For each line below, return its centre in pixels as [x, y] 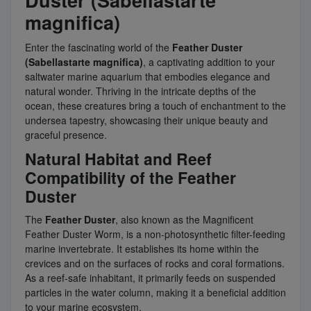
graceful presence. [66, 135]
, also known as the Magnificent [184, 220]
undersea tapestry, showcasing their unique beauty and [146, 120]
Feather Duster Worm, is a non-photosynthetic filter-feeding [155, 234]
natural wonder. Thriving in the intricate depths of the [141, 91]
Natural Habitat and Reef [118, 159]
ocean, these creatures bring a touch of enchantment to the [155, 106]
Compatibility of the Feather [131, 178]
